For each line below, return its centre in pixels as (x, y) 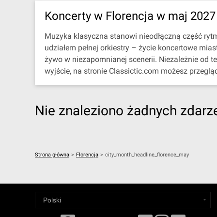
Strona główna (52, 155)
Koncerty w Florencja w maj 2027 (130, 16)
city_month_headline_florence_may (147, 155)
